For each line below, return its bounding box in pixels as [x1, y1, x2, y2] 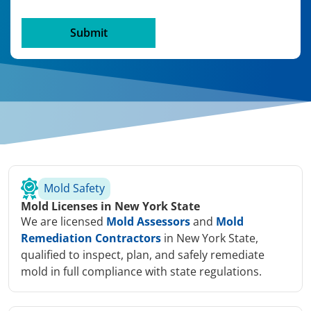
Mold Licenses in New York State [21, 199, 200, 215]
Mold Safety [44, 180, 105, 196]
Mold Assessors [106, 214, 190, 230]
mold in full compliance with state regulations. [21, 264, 262, 280]
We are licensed [21, 214, 106, 230]
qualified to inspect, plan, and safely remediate [21, 247, 264, 263]
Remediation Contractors [21, 230, 161, 246]
